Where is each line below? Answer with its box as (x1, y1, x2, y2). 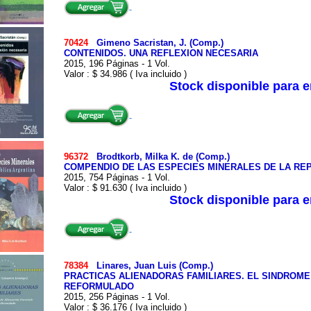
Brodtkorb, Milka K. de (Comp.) (96, 151, 230, 162)
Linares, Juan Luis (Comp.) (96, 260, 213, 271)
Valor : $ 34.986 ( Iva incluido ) (63, 69, 187, 79)
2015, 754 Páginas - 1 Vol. (63, 172, 170, 183)
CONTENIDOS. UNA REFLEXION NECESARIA (63, 48, 258, 58)
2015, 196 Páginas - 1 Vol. (63, 58, 170, 69)
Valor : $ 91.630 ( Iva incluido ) (63, 183, 187, 193)
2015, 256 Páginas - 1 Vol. (63, 292, 170, 302)
